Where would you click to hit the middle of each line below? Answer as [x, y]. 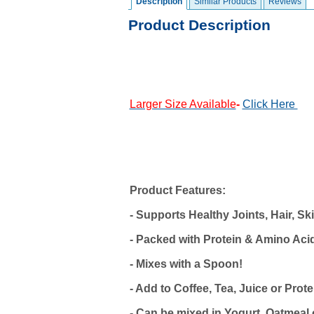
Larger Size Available [183, 104]
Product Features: [177, 190]
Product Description [199, 25]
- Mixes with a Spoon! [186, 264]
